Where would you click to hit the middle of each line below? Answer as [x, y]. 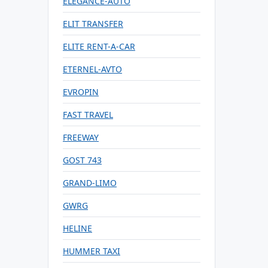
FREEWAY [81, 137]
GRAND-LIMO [90, 183]
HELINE [77, 228]
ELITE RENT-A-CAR [99, 46]
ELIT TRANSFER [93, 24]
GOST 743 [82, 160]
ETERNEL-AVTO [92, 69]
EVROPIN [81, 92]
